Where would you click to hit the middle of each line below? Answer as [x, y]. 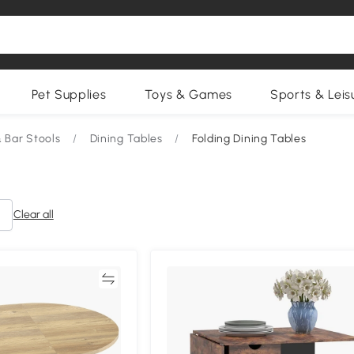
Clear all [33, 215]
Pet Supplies [69, 94]
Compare [73, 279]
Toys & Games [188, 94]
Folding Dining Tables [249, 139]
